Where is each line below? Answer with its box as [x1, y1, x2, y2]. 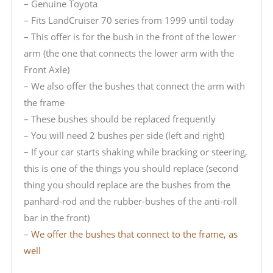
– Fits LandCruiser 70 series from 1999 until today [23, 14, 234, 27]
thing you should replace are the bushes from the [23, 179, 230, 191]
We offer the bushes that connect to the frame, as [30, 228, 238, 241]
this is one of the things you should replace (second [23, 162, 238, 175]
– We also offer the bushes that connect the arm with [23, 80, 245, 93]
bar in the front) [23, 211, 90, 224]
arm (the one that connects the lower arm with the [23, 47, 234, 60]
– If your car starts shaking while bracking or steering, [23, 146, 247, 158]
